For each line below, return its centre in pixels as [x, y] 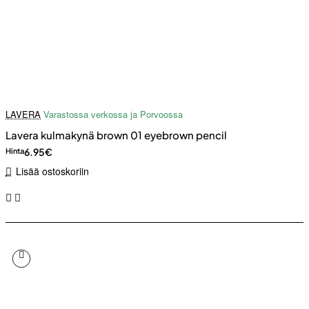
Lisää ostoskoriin [52, 171]
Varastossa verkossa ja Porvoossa [113, 114]
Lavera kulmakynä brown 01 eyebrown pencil [116, 135]
